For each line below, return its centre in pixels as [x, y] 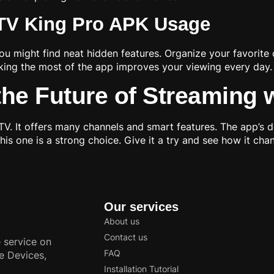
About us [122, 221]
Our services [141, 207]
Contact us [126, 237]
